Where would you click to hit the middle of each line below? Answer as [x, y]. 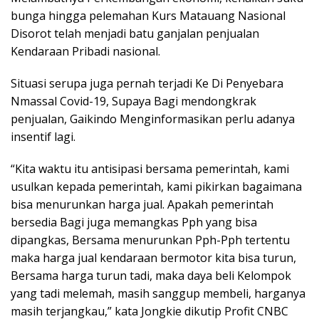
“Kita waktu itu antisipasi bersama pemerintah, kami [150, 169]
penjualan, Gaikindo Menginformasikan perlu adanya [153, 119]
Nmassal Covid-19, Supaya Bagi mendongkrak [134, 101]
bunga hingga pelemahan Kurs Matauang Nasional [148, 16]
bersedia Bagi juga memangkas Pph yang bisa [134, 222]
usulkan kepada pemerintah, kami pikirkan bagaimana [156, 187]
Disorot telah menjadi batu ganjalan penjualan [135, 33]
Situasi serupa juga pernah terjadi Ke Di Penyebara [147, 83]
